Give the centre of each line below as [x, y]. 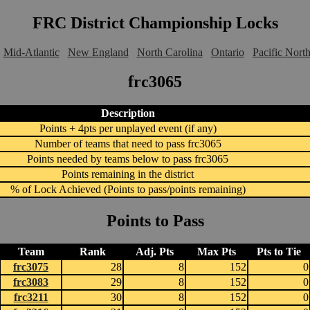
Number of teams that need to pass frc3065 [128, 143]
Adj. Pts [154, 252]
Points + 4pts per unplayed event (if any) [128, 128]
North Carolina [170, 52]
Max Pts [217, 252]
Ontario [227, 52]
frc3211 [31, 298]
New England [98, 52]
